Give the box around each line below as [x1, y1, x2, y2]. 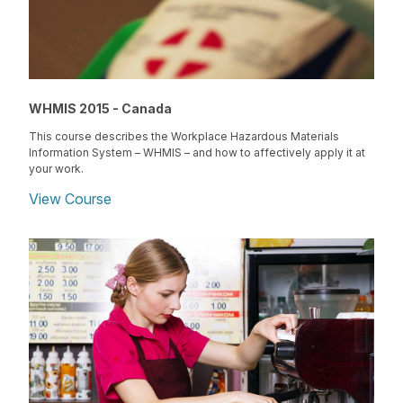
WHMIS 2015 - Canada [29, 100, 172, 116]
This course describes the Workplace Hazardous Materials [29, 129, 339, 143]
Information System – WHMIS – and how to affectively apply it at [29, 145, 365, 159]
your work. [29, 161, 84, 175]
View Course [29, 190, 112, 209]
